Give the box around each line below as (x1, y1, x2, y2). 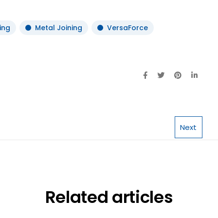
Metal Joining (35, 22, 82, 33)
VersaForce (107, 22, 148, 33)
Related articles (45, 185, 173, 209)
